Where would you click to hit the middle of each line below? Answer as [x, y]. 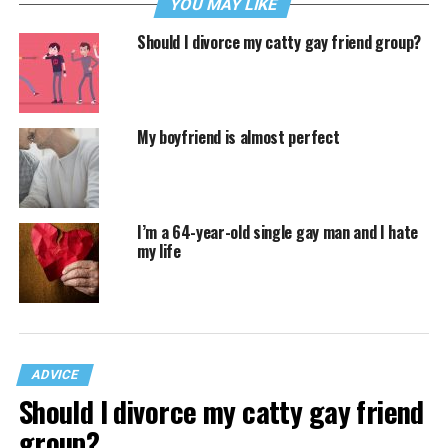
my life [158, 251]
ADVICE [54, 375]
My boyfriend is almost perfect [238, 137]
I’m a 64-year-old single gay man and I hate [277, 232]
